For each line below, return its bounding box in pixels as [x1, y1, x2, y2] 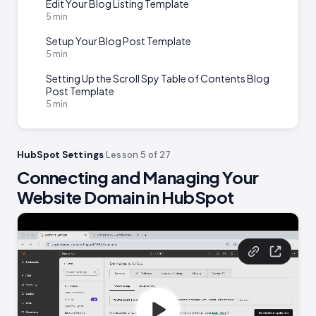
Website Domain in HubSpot [17, 186, 234, 208]
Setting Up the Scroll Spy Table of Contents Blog [46, 72, 269, 85]
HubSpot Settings [17, 149, 104, 162]
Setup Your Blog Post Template [46, 35, 191, 48]
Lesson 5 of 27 [106, 149, 171, 162]
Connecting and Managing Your [17, 166, 259, 188]
